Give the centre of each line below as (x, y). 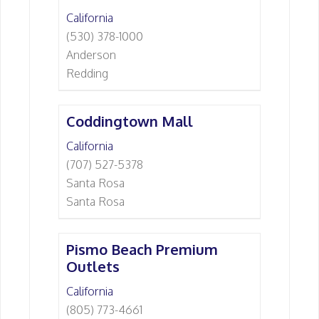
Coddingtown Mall (130, 121)
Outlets (93, 266)
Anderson (91, 55)
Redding (87, 73)
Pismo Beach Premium (142, 249)
